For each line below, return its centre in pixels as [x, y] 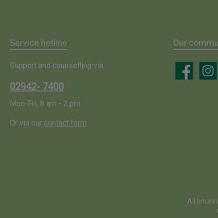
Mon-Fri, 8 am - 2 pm [45, 103]
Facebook [190, 76]
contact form [65, 123]
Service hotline [38, 43]
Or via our [27, 123]
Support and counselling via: [57, 65]
